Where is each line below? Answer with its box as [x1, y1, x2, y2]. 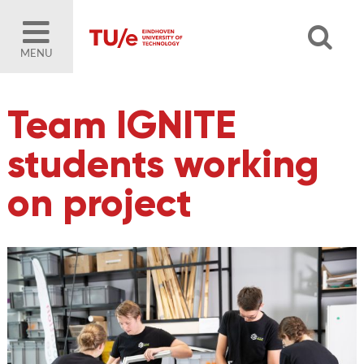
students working [6, 140, 319, 188]
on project [6, 179, 192, 227]
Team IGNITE [6, 101, 236, 149]
